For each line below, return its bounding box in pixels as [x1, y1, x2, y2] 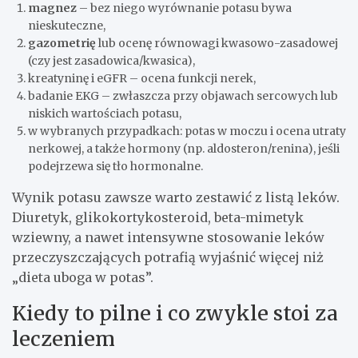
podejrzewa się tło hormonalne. [28, 159, 203, 174]
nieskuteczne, [28, 18, 105, 34]
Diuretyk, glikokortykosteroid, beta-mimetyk [12, 209, 304, 226]
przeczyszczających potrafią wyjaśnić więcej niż [12, 249, 324, 266]
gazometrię [28, 36, 96, 51]
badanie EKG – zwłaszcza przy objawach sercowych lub [28, 89, 338, 104]
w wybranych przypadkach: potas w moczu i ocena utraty [28, 124, 346, 139]
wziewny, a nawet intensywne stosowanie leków [12, 229, 324, 246]
